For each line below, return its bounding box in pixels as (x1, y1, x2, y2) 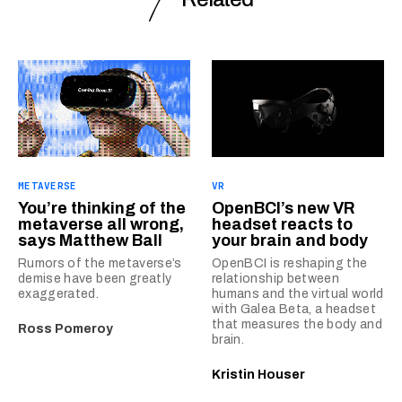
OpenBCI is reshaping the (212, 256, 368, 270)
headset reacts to (212, 214, 353, 233)
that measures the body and (212, 317, 383, 331)
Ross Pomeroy (18, 321, 113, 336)
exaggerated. (18, 286, 100, 301)
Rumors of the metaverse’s (18, 256, 182, 270)
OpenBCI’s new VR (212, 198, 354, 217)
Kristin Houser (212, 367, 305, 381)
